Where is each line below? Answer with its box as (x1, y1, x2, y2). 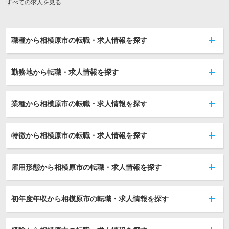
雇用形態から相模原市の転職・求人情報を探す (11, 163, 162, 171)
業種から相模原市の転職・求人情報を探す (11, 100, 147, 108)
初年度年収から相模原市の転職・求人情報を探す (11, 195, 169, 203)
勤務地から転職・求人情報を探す (11, 68, 119, 76)
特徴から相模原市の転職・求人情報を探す (11, 131, 147, 140)
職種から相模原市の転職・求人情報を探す (11, 36, 147, 44)
